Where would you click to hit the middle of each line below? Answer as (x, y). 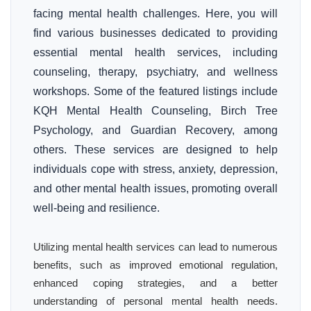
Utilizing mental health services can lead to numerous (155, 247)
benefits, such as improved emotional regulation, (155, 265)
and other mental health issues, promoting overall (155, 188)
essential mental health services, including (155, 52)
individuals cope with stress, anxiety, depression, (155, 169)
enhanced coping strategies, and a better (155, 283)
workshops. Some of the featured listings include (155, 91)
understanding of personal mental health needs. (155, 301)
